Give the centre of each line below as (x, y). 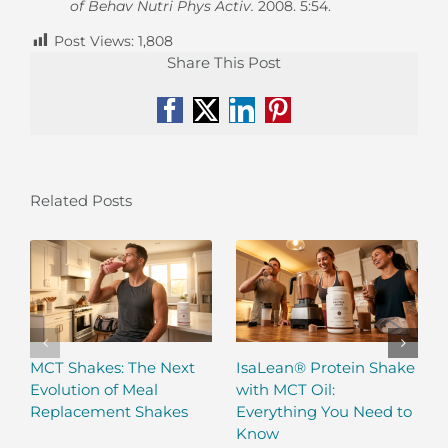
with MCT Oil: (285, 389)
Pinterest (319, 120)
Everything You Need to (324, 411)
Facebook (215, 120)
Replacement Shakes (109, 411)
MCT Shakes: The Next (112, 367)
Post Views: (94, 40)
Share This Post (224, 63)
